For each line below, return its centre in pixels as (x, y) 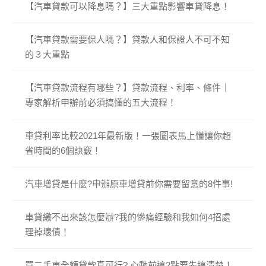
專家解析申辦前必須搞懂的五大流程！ (101, 103)
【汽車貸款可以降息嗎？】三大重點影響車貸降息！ (128, 7)
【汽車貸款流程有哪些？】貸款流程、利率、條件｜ (128, 88)
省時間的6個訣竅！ (63, 151)
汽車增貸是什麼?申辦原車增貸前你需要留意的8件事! (129, 184)
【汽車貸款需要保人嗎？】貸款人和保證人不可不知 (128, 40)
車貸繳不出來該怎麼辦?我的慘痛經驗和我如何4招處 (128, 217)
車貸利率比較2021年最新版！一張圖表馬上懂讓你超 (128, 136)
